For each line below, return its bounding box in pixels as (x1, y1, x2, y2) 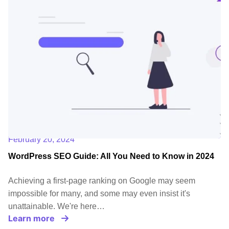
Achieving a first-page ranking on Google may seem (8, 176, 195, 186)
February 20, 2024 (8, 135, 75, 144)
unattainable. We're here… (8, 202, 105, 211)
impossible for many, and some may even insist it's (8, 189, 190, 198)
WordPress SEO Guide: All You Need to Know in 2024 (8, 152, 214, 161)
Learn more (8, 213, 55, 224)
